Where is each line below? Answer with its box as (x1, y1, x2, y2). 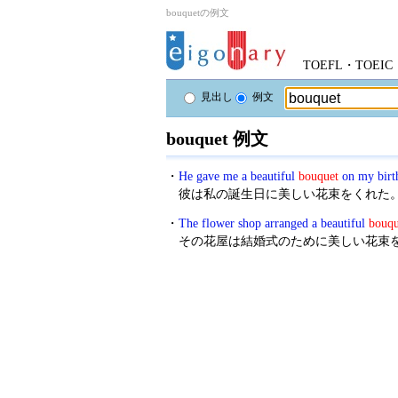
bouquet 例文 (166, 129, 268, 148)
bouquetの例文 (166, 7, 229, 18)
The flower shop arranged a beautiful (179, 217, 369, 230)
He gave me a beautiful (179, 170, 298, 183)
